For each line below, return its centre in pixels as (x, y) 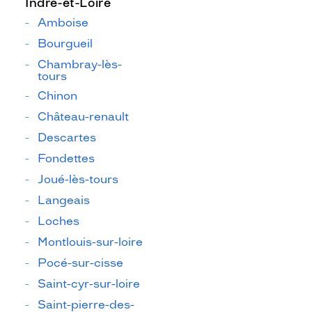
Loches (58, 221)
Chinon (57, 96)
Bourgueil (65, 44)
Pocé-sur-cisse (80, 263)
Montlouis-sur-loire (90, 242)
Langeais (64, 200)
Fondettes (66, 158)
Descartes (67, 138)
